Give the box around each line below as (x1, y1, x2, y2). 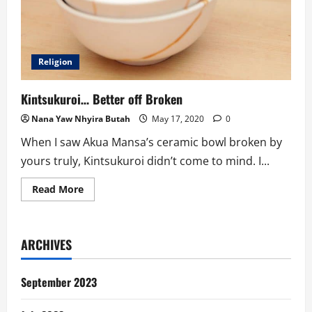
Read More (32, 182, 84, 196)
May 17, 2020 (150, 113, 206, 125)
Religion (38, 56, 72, 68)
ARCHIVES (21, 235, 72, 254)
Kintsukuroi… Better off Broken (21, 90, 182, 109)
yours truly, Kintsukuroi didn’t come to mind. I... (21, 153, 270, 169)
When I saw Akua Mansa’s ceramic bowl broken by (21, 134, 282, 150)
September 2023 (21, 274, 97, 291)
